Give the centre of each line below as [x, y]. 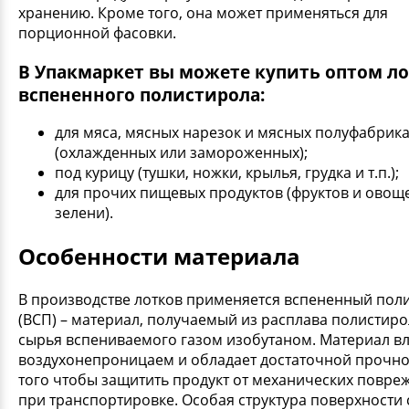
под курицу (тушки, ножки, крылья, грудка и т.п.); [227, 173]
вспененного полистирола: [142, 94]
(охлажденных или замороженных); [181, 153]
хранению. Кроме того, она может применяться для [203, 12]
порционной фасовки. [97, 32]
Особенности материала [159, 257]
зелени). [84, 213]
